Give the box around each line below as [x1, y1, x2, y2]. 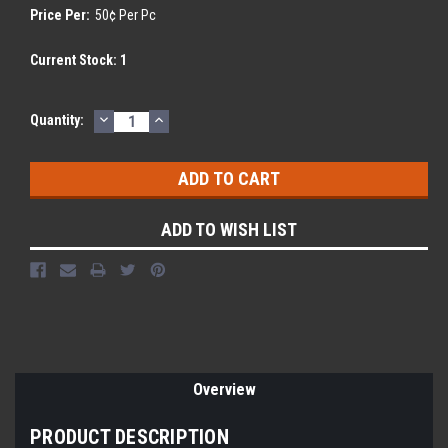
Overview [192, 379, 256, 399]
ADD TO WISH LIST [161, 218, 297, 240]
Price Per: [30, 6, 90, 23]
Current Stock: [30, 51, 120, 68]
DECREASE [96, 107, 182, 129]
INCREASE [151, 107, 234, 129]
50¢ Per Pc [94, 6, 156, 23]
